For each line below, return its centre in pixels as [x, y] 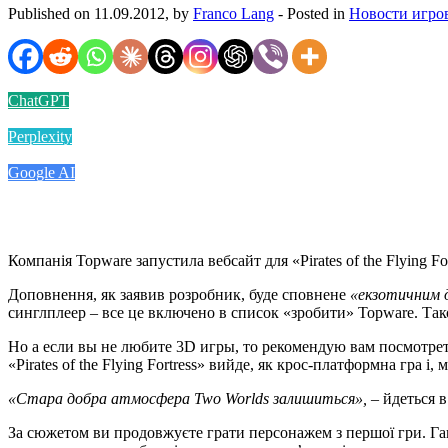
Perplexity [40, 136]
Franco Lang [233, 13]
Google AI [41, 172]
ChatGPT [38, 100]
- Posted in [311, 13]
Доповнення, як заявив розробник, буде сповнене [179, 294]
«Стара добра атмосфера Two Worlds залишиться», [187, 398]
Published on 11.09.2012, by [100, 13]
